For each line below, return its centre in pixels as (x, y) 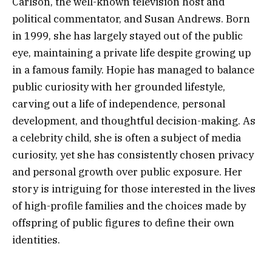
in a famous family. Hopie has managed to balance (133, 70)
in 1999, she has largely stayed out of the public (127, 36)
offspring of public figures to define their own (123, 223)
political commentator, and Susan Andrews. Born (131, 19)
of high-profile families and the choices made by (129, 206)
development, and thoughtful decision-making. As (134, 121)
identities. (36, 240)
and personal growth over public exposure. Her (127, 172)
